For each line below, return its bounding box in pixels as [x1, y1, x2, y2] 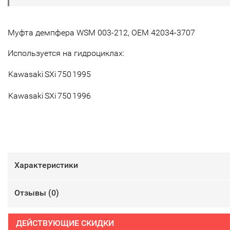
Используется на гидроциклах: [8, 48, 124, 58]
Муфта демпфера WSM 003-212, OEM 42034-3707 [8, 27, 195, 37]
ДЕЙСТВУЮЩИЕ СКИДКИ [16, 218, 114, 228]
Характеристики [14, 160, 78, 170]
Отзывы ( [14, 187, 51, 198]
